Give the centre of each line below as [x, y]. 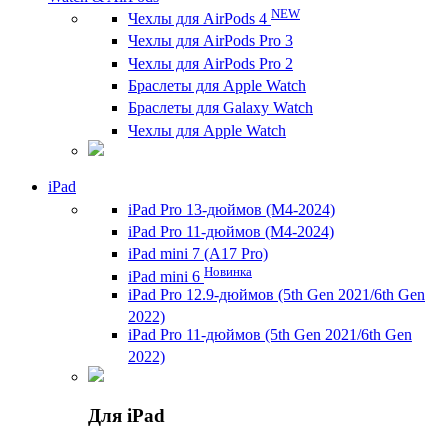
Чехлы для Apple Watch [207, 130]
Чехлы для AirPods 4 [199, 19]
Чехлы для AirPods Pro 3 [210, 41]
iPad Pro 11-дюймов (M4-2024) [231, 232]
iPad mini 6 [166, 276]
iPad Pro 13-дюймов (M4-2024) [231, 209]
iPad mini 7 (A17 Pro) [198, 254]
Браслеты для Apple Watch [217, 86]
